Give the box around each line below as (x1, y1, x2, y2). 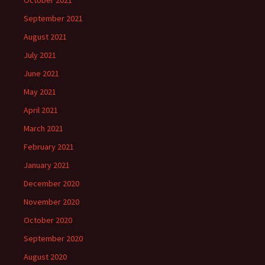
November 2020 (24, 196, 79, 208)
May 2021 (24, 86, 56, 98)
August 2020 (24, 251, 67, 263)
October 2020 (24, 215, 72, 226)
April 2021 (24, 105, 58, 116)
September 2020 (24, 233, 83, 244)
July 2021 (24, 50, 56, 61)
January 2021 (24, 160, 70, 171)
